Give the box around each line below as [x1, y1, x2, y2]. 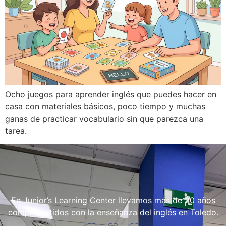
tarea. [5, 125, 27, 136]
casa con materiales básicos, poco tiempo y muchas [5, 101, 205, 111]
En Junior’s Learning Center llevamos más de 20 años [11, 195, 215, 206]
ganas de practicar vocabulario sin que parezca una [5, 113, 203, 124]
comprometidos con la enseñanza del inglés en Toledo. [8, 207, 218, 218]
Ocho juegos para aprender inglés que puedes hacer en [5, 89, 216, 99]
